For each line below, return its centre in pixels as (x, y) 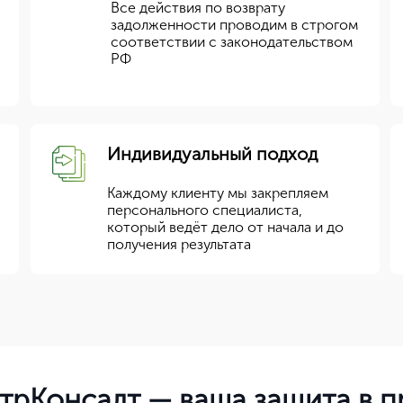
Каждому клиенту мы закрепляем (217, 193)
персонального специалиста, (204, 210)
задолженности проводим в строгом (234, 25)
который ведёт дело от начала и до (225, 227)
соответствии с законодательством (231, 42)
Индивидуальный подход (212, 154)
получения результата (179, 244)
